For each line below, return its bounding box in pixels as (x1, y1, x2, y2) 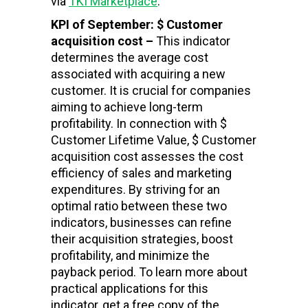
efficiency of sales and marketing (51, 165, 232, 180)
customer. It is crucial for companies (51, 82, 251, 98)
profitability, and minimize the (51, 247, 210, 263)
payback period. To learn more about (51, 264, 247, 279)
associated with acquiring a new (51, 66, 225, 81)
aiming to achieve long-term (51, 99, 203, 114)
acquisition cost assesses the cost (51, 148, 243, 164)
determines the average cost (51, 49, 208, 65)
